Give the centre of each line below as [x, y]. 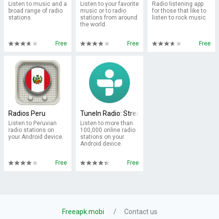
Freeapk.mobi [83, 212]
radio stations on [32, 130]
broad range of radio [36, 11]
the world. [93, 24]
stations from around [109, 18]
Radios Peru [27, 113]
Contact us [141, 212]
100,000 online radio [108, 130]
